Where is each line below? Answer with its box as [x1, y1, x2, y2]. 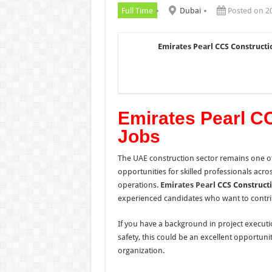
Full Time [121, 5, 153, 15]
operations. [117, 180, 160, 189]
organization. [117, 245, 165, 255]
